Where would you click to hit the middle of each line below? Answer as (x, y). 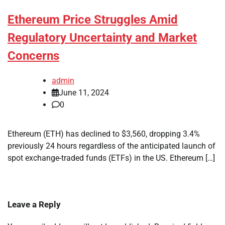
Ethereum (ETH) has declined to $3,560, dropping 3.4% (104, 134)
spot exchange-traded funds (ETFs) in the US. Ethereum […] (111, 158)
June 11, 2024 (84, 93)
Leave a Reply (34, 205)
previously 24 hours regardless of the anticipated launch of (111, 146)
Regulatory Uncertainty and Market (102, 38)
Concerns (33, 56)
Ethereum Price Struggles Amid (93, 20)
